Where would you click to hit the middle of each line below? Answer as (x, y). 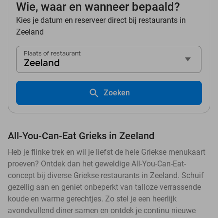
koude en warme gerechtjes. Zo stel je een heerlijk (92, 199)
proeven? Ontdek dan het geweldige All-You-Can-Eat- (97, 164)
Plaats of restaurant (52, 54)
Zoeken (117, 93)
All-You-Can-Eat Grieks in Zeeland (81, 136)
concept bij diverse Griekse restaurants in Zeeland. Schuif (106, 176)
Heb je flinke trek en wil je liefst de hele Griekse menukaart (107, 152)
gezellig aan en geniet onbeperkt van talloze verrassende (104, 187)
